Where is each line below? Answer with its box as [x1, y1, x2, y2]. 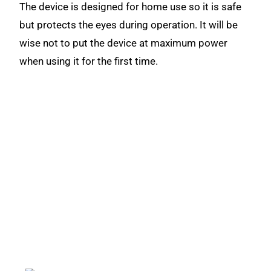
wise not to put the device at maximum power [19, 37, 228, 49]
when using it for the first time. [19, 55, 161, 67]
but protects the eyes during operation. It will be [19, 19, 238, 31]
